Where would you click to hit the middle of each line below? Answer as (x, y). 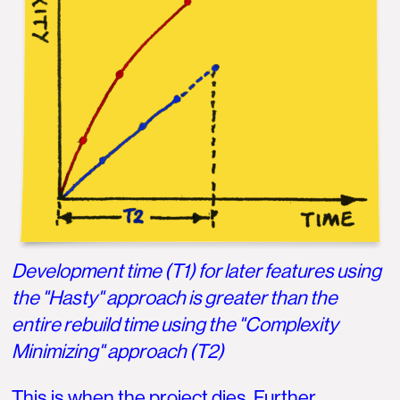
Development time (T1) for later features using (197, 271)
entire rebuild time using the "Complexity (175, 324)
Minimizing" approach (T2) (118, 351)
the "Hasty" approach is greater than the (175, 297)
